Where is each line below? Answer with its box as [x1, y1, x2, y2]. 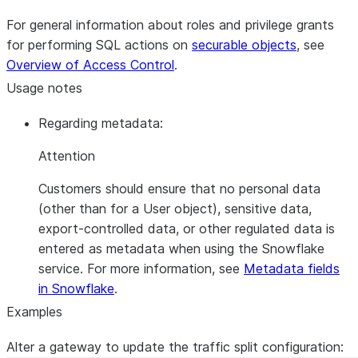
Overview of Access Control [6, 57, 174, 73]
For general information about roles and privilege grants [6, 17, 334, 33]
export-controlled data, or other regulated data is [38, 221, 335, 237]
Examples [6, 304, 62, 320]
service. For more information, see [38, 261, 244, 276]
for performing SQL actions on [6, 37, 192, 53]
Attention [38, 148, 95, 164]
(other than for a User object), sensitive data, [38, 201, 312, 217]
